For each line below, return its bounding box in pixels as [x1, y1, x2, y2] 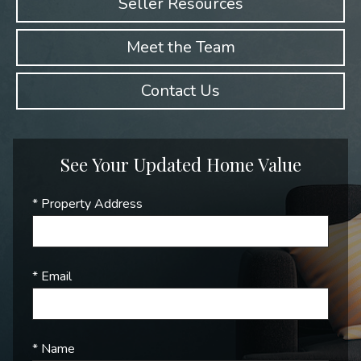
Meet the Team [126, 36, 235, 58]
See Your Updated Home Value [60, 152, 301, 176]
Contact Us [141, 80, 220, 102]
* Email [32, 268, 72, 285]
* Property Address [32, 195, 143, 213]
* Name [32, 340, 75, 358]
